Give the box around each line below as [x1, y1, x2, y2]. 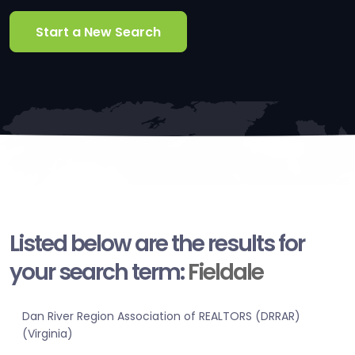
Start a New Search [36, 22, 161, 41]
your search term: [10, 257, 188, 288]
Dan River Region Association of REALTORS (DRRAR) [22, 308, 300, 325]
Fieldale [188, 257, 263, 288]
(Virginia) [22, 326, 73, 342]
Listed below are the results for [10, 228, 304, 260]
